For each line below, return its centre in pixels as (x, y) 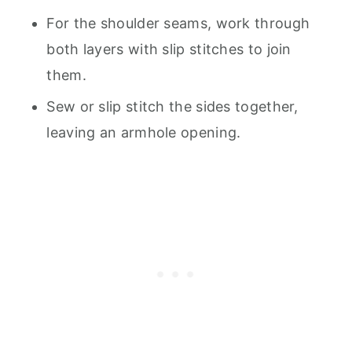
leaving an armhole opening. (144, 132)
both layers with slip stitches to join (169, 49)
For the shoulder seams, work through (178, 23)
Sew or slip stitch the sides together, (172, 106)
